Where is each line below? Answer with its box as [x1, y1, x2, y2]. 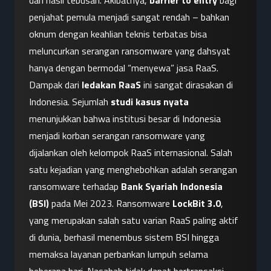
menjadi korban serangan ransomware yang [29, 128, 205, 143]
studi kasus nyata [111, 94, 189, 109]
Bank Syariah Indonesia [121, 179, 223, 194]
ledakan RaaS [82, 77, 141, 93]
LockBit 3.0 [172, 196, 221, 211]
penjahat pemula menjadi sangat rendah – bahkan [29, 10, 229, 25]
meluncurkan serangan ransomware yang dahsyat [29, 44, 230, 59]
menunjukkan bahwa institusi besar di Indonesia [29, 111, 221, 126]
